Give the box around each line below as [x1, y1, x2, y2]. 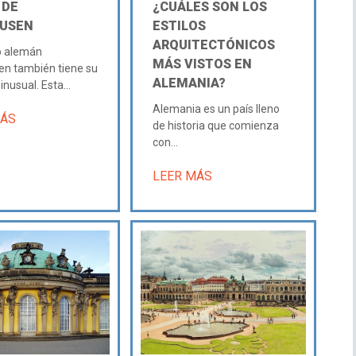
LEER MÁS [152, 168, 212, 184]
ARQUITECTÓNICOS [152, 37, 275, 52]
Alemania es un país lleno [152, 102, 280, 115]
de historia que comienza [152, 118, 279, 132]
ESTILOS [152, 17, 206, 33]
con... [152, 135, 178, 149]
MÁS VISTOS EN [152, 56, 252, 72]
